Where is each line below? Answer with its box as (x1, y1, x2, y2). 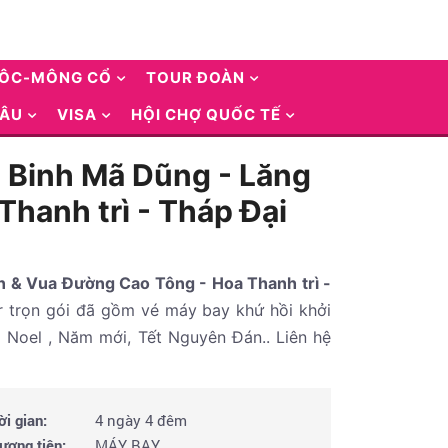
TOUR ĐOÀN (146, 68, 245, 87)
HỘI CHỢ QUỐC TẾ (131, 105, 281, 124)
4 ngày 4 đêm (91, 410, 187, 430)
